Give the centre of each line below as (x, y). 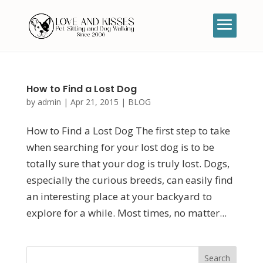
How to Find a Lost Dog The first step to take (128, 131)
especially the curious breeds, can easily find (129, 180)
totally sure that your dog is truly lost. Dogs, (128, 163)
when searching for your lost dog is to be (120, 147)
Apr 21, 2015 (94, 102)
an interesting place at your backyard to (119, 196)
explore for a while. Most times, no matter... (126, 213)
